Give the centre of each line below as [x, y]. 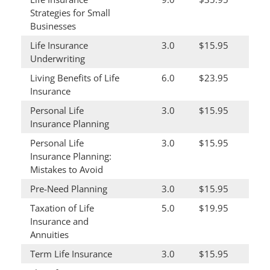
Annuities [49, 234]
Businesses [53, 26]
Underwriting [58, 58]
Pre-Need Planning [69, 189]
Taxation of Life [62, 208]
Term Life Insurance [71, 254]
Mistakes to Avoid [67, 169]
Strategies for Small [70, 13]
